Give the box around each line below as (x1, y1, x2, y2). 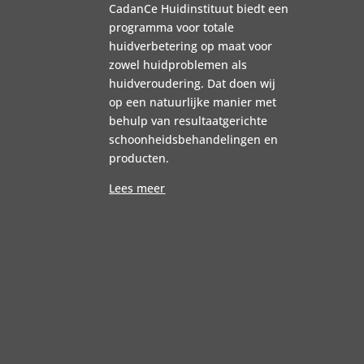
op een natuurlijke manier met (109, 93, 277, 110)
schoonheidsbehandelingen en (109, 131, 279, 147)
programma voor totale (109, 19, 235, 35)
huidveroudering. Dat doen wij (109, 75, 276, 91)
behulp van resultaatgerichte (109, 112, 268, 128)
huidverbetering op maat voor (109, 37, 273, 54)
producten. (109, 149, 170, 166)
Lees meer (109, 180, 166, 196)
